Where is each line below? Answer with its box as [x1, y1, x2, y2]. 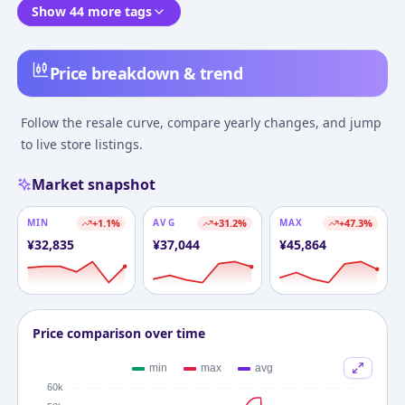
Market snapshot [31, 174, 155, 194]
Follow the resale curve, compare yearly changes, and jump [20, 113, 381, 131]
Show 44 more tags [31, 2, 152, 20]
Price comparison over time [32, 324, 205, 342]
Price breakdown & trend [49, 61, 243, 84]
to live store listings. [20, 135, 143, 153]
